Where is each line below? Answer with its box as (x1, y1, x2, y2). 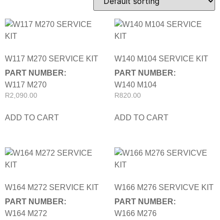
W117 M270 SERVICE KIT (5, 55, 98, 63)
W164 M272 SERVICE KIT (5, 183, 99, 192)
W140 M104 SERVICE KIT (114, 55, 208, 63)
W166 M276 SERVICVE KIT (114, 183, 214, 192)
